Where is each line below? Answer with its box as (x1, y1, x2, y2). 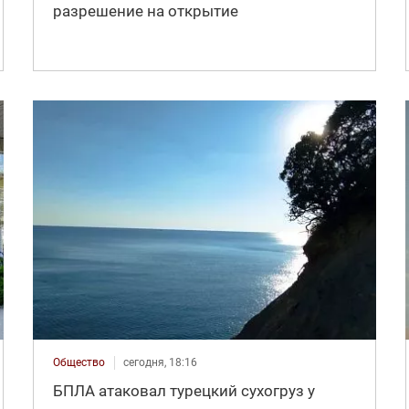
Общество (52, 356, 105, 370)
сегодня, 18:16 (122, 356, 197, 370)
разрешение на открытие (52, 2, 238, 21)
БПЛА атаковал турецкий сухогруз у (52, 382, 315, 401)
